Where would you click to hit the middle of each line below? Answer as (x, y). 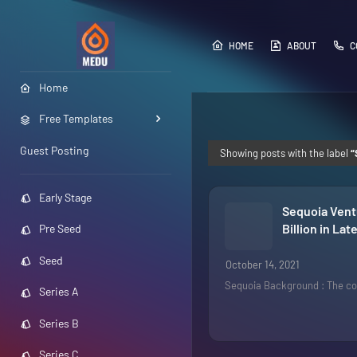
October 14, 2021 (263, 265)
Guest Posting (54, 150)
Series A (59, 292)
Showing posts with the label (285, 153)
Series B (59, 323)
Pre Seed (60, 229)
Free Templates (76, 119)
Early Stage (65, 197)
